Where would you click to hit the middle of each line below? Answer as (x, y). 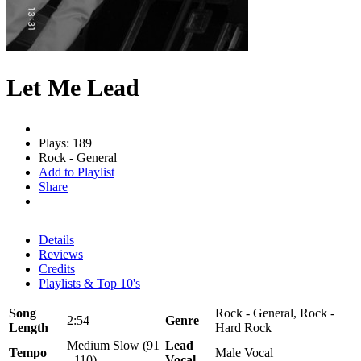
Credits (57, 268)
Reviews (61, 254)
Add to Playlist (77, 172)
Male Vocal (244, 352)
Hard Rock (243, 327)
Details (56, 239)
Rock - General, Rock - (275, 313)
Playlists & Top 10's (89, 283)
